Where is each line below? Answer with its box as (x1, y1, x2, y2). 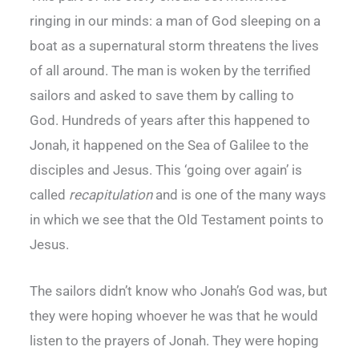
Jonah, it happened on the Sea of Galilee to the (30, 136, 309, 153)
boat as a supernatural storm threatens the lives (30, 37, 319, 54)
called (30, 186, 69, 203)
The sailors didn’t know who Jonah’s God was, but (30, 282, 328, 299)
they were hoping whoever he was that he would (30, 307, 318, 324)
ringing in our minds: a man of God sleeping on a (30, 12, 321, 29)
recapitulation (69, 186, 152, 203)
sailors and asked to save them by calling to (30, 87, 294, 103)
